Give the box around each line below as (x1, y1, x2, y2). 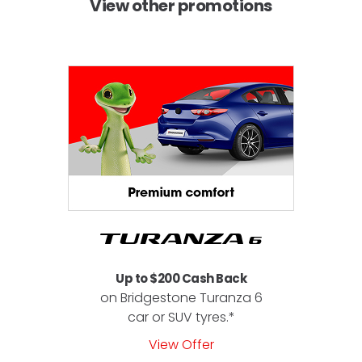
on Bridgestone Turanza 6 (99, 288, 263, 307)
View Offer (148, 335, 214, 354)
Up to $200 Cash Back (116, 269, 246, 287)
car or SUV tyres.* (127, 307, 235, 326)
